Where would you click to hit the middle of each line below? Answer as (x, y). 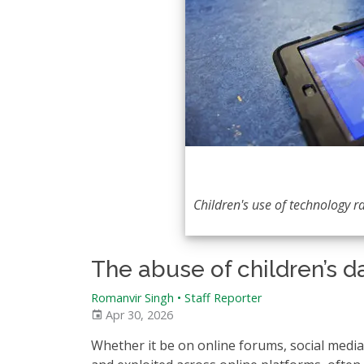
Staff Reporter (223, 298)
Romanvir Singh (132, 298)
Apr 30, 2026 (138, 315)
